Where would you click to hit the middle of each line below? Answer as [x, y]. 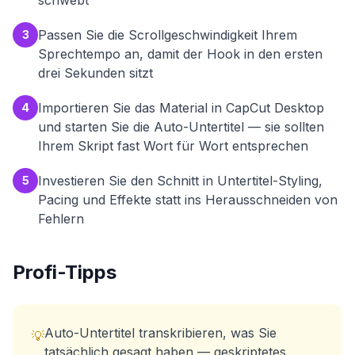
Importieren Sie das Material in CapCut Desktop [181, 108]
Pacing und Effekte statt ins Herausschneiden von [188, 200]
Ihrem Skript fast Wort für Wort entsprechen [173, 146]
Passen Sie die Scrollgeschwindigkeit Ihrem [168, 35]
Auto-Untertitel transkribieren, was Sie [160, 333]
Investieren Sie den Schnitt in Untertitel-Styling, [180, 181]
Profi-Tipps [65, 272]
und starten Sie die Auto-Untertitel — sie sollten [181, 127]
